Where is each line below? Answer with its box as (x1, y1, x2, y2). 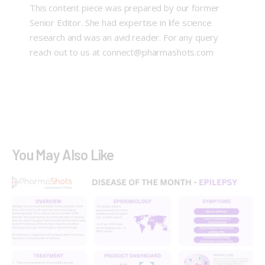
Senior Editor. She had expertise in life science (29, 17, 212, 29)
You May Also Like (12, 146, 114, 163)
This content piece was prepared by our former (29, 2, 220, 14)
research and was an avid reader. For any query (29, 31, 219, 44)
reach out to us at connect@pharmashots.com (29, 46, 214, 59)
